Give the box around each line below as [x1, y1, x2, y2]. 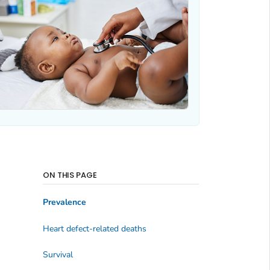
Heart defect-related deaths [42, 222, 146, 234]
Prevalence [42, 196, 86, 209]
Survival [42, 248, 73, 260]
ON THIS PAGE [42, 169, 98, 181]
